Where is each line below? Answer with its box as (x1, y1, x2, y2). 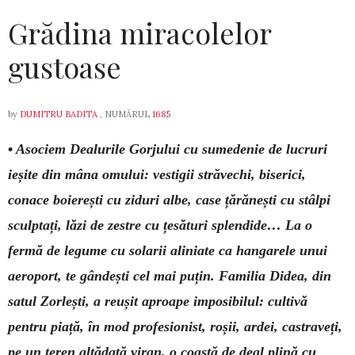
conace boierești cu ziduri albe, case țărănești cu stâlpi (8, 191, 330, 208)
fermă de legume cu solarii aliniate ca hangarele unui (8, 242, 327, 258)
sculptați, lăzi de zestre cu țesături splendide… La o (8, 216, 312, 233)
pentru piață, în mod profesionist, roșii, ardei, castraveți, (8, 318, 342, 334)
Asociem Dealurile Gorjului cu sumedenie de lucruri (16, 140, 327, 157)
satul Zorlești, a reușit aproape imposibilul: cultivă (8, 292, 307, 309)
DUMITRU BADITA (20, 108, 97, 120)
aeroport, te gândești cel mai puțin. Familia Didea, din (8, 267, 331, 284)
